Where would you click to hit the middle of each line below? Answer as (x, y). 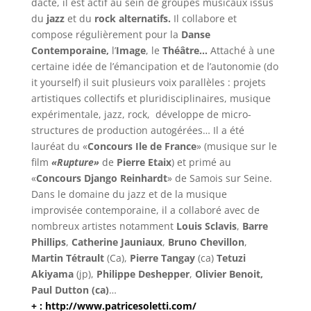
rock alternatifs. (132, 18)
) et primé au (201, 162)
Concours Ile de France (142, 146)
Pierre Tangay (162, 258)
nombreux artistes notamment (103, 226)
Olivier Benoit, (229, 274)
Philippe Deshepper (143, 274)
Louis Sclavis (206, 226)
